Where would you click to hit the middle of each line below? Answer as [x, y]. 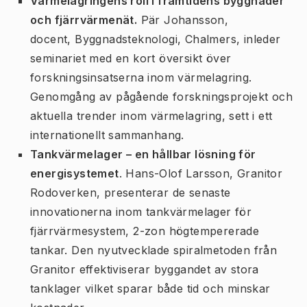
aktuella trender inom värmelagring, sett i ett [151, 116]
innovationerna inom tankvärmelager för [141, 212]
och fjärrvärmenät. [84, 20]
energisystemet [75, 173]
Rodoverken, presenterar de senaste [131, 193]
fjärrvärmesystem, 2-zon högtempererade [145, 231]
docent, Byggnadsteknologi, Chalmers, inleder [156, 39]
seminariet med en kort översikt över [131, 58]
